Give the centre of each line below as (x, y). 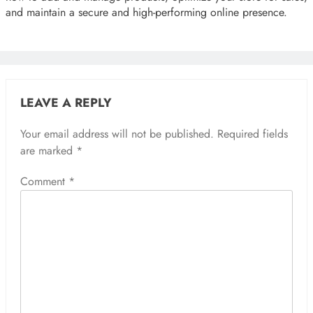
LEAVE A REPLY (66, 102)
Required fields (253, 133)
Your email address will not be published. (117, 133)
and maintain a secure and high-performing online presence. (146, 12)
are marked (48, 150)
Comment (44, 181)
